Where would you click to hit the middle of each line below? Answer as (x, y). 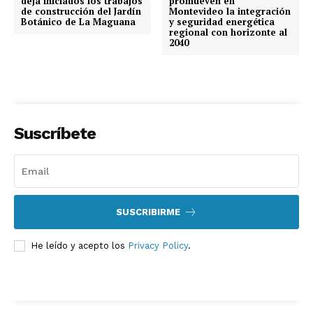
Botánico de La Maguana (78, 22)
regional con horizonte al (228, 32)
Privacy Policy (158, 246)
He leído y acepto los (79, 246)
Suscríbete (55, 134)
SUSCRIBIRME (148, 212)
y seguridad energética (222, 22)
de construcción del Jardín (81, 12)
